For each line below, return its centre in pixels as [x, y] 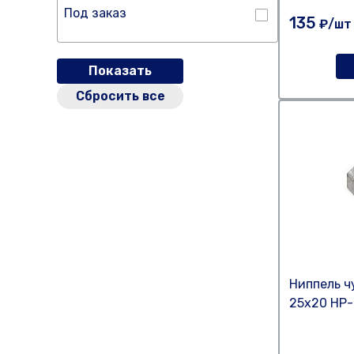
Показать [120, 71]
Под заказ [95, 13]
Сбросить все [120, 96]
